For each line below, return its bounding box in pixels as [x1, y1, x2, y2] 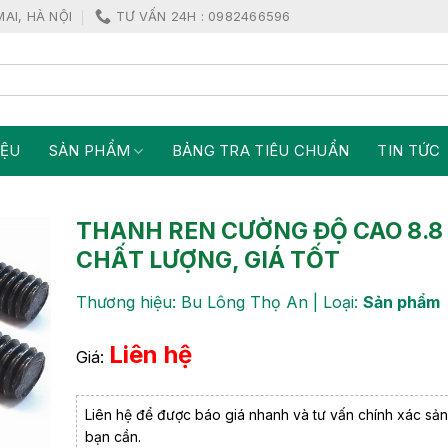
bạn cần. [85, 427, 141, 445]
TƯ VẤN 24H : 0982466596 [115, 8, 291, 24]
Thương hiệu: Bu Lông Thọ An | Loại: [76, 292, 363, 312]
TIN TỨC [377, 141, 441, 160]
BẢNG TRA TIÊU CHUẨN [171, 141, 350, 160]
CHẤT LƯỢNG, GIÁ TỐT [76, 246, 340, 274]
